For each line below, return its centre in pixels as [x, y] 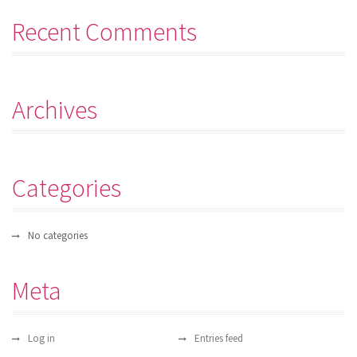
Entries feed [219, 338]
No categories [58, 235]
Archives [55, 110]
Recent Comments [104, 32]
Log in [41, 338]
